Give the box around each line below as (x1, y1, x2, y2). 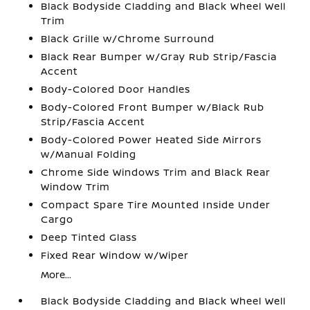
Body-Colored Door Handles (41, 82, 191, 95)
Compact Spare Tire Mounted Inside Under (41, 197, 271, 211)
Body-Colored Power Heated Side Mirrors (41, 132, 262, 146)
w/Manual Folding (41, 147, 137, 161)
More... (41, 267, 72, 281)
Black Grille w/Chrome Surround (41, 31, 215, 45)
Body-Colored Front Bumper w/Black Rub (41, 100, 265, 113)
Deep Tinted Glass (41, 230, 138, 244)
